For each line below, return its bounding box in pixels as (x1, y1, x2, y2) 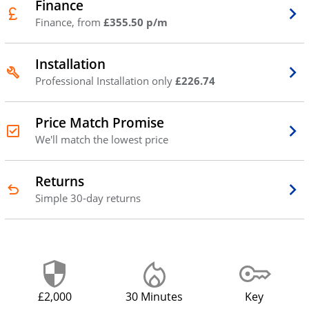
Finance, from (34, 15, 103, 30)
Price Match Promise (34, 114, 164, 132)
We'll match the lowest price (34, 132, 168, 147)
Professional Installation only (34, 74, 175, 88)
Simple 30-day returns (34, 191, 141, 206)
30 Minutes (126, 288, 183, 304)
